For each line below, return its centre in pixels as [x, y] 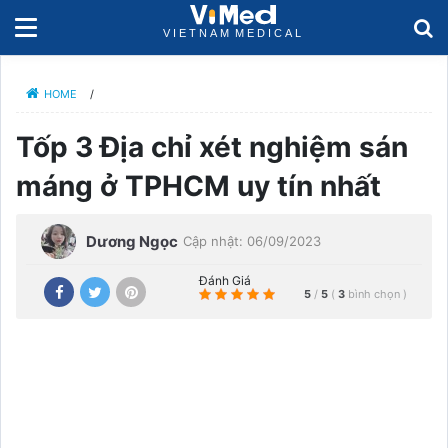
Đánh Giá [225, 280]
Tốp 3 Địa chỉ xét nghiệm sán [212, 147]
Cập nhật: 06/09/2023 [252, 241]
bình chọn [375, 293]
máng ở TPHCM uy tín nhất [198, 186]
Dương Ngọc [132, 241]
